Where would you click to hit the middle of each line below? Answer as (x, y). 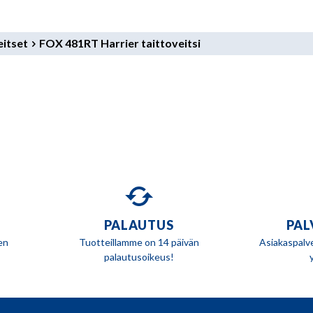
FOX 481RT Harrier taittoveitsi (120, 43)
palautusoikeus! (139, 256)
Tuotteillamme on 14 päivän (139, 242)
